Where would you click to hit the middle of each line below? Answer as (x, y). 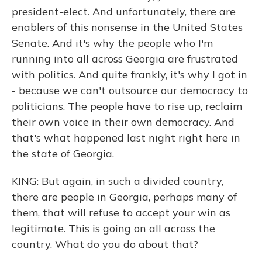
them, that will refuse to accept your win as (121, 213)
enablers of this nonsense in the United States (127, 27)
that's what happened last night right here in (126, 138)
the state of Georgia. (63, 154)
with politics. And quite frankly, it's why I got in (130, 75)
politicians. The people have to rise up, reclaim (127, 106)
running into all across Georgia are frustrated (125, 59)
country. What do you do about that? (105, 244)
